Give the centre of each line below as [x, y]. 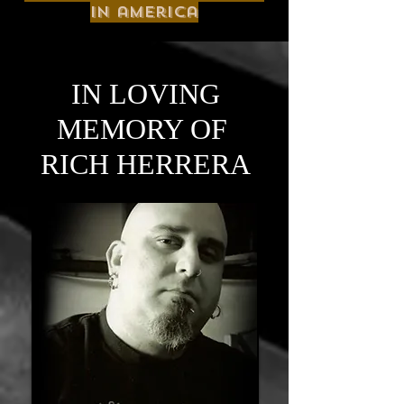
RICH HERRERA [145, 164]
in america [144, 12]
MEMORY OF [145, 129]
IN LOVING [145, 94]
